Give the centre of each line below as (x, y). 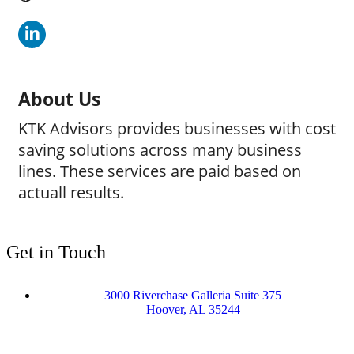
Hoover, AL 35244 (193, 309)
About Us (59, 99)
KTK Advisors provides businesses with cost (177, 128)
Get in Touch (56, 252)
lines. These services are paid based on (160, 171)
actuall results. (71, 192)
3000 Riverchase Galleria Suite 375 (193, 295)
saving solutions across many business (160, 150)
